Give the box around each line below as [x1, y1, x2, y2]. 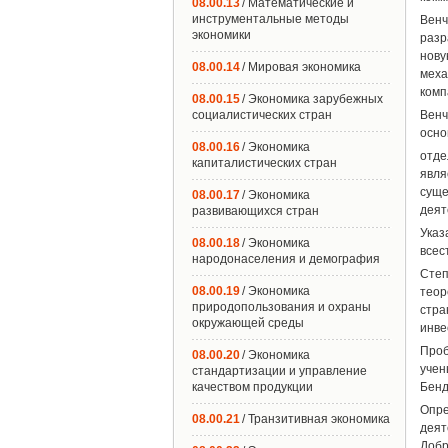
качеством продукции [192, 380, 313, 394]
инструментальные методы [192, 12, 349, 26]
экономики [192, 28, 251, 42]
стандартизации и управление [192, 364, 367, 378]
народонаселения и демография [192, 252, 380, 266]
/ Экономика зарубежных [242, 92, 383, 106]
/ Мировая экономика [242, 60, 361, 74]
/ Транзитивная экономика [242, 412, 390, 426]
